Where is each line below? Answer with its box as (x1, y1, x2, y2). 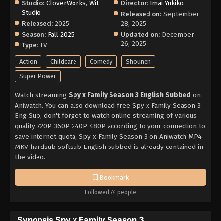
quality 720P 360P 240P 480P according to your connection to (15, 122, 205, 131)
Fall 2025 (48, 30, 74, 38)
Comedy (90, 58, 112, 66)
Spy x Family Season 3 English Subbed (69, 91, 191, 100)
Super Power (19, 73, 56, 80)
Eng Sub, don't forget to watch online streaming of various (15, 111, 197, 120)
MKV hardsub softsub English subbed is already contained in (15, 143, 203, 151)
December (162, 30, 195, 38)
